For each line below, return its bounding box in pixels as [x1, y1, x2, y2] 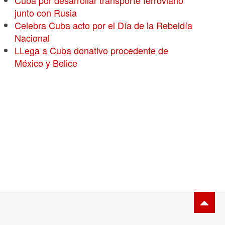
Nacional [15, 31, 50, 44]
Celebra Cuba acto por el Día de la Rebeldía [15, 19, 193, 32]
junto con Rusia [15, 6, 77, 19]
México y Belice [15, 56, 78, 69]
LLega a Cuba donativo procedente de [15, 44, 169, 57]
